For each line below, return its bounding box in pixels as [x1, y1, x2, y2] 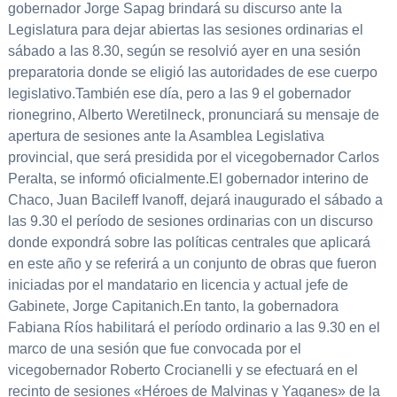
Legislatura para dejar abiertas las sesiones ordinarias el [7, 22, 363, 38]
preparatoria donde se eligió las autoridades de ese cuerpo [7, 65, 378, 81]
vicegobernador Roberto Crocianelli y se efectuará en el [7, 362, 358, 378]
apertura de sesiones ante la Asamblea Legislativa [7, 128, 324, 144]
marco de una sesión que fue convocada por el [7, 341, 301, 357]
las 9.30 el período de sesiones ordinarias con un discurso [7, 214, 373, 230]
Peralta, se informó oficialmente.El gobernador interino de [7, 171, 369, 187]
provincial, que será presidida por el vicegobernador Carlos [7, 150, 379, 166]
